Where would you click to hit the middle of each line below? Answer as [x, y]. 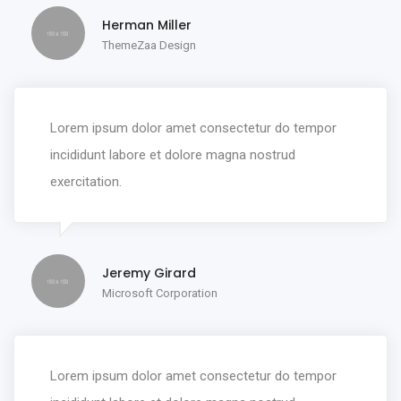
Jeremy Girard [149, 273]
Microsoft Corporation [160, 293]
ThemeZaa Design [149, 45]
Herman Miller [147, 25]
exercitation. [86, 181]
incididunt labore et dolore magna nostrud [173, 154]
